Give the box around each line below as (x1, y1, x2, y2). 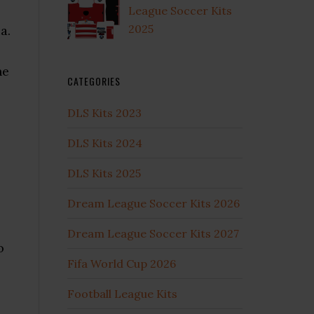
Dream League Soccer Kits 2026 (67, 196, 240, 210)
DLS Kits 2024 (67, 135, 142, 150)
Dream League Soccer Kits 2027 (67, 226, 239, 240)
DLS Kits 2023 (67, 105, 142, 120)
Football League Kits (67, 286, 177, 301)
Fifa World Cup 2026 (67, 256, 176, 271)
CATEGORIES (67, 73, 121, 88)
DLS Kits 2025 (67, 165, 141, 180)
